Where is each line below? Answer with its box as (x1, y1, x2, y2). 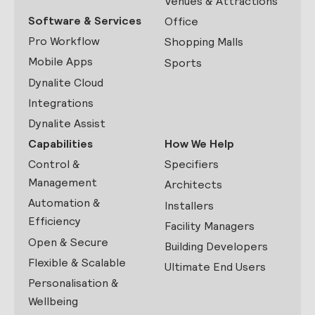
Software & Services (28, 13, 141, 28)
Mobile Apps (28, 54, 93, 70)
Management (28, 175, 97, 191)
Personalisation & (28, 276, 119, 291)
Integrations (28, 95, 94, 110)
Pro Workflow (28, 34, 100, 49)
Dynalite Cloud (28, 75, 103, 90)
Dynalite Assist (28, 115, 105, 131)
